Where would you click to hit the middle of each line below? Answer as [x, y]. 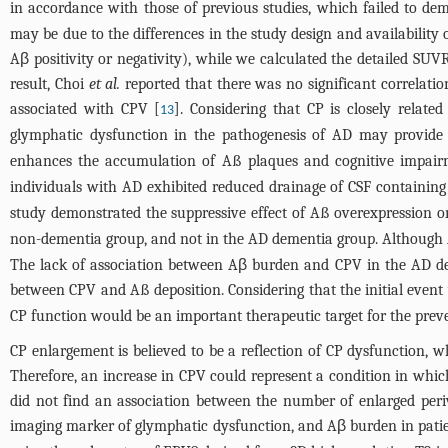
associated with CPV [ [85, 109]
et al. [104, 84]
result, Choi [49, 84]
